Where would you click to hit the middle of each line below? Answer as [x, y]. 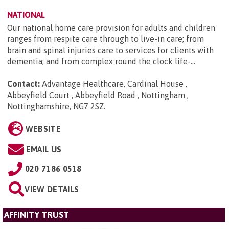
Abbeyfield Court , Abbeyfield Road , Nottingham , [98, 95]
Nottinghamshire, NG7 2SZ [55, 107]
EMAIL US [44, 150]
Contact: [24, 84]
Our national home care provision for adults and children [111, 28]
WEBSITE [43, 129]
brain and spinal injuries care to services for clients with [110, 50]
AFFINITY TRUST [37, 215]
